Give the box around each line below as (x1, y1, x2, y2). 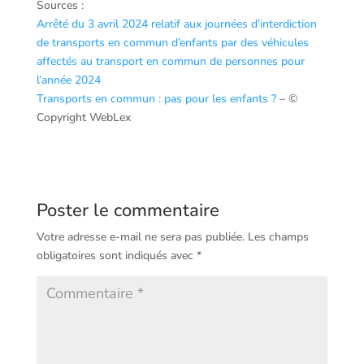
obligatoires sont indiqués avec (36, 247, 197, 263)
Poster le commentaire (36, 197, 219, 223)
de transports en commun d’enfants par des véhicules (36, 34, 309, 50)
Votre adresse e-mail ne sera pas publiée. (36, 228, 245, 245)
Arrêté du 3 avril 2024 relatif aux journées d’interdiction (36, 15, 317, 32)
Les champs (247, 228, 309, 245)
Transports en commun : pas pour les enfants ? (36, 90, 276, 106)
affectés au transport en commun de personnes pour (36, 53, 305, 69)
